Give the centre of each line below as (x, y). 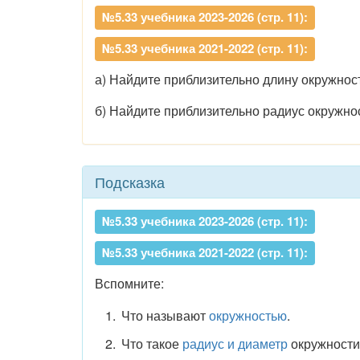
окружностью (247, 315)
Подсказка (130, 182)
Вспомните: (129, 283)
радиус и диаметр (235, 343)
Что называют (165, 315)
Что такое (151, 343)
